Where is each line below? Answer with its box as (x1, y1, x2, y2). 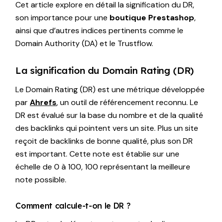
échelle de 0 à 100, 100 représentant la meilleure (15, 161, 191, 172)
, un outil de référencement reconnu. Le (56, 97, 199, 108)
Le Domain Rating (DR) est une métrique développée (15, 84, 205, 95)
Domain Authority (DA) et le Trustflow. (15, 38, 154, 49)
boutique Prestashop (110, 12, 195, 23)
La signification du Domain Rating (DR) (15, 64, 194, 76)
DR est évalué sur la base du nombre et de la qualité (15, 110, 204, 120)
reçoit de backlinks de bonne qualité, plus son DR (15, 135, 193, 146)
